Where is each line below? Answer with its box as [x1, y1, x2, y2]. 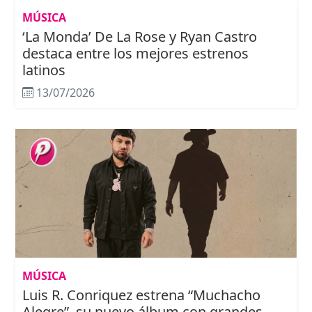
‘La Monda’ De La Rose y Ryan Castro [22, 27, 257, 47]
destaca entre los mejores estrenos [22, 44, 249, 63]
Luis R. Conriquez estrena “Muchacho [22, 286, 260, 305]
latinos [22, 61, 65, 80]
